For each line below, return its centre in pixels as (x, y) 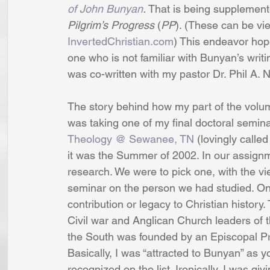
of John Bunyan (105, 8)
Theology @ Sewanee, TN (131, 139)
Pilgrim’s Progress (111, 25)
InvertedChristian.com (121, 41)
